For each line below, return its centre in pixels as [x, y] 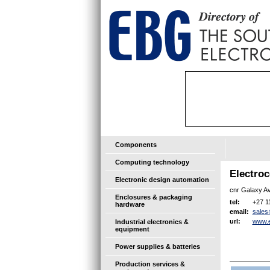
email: [241, 212]
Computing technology [152, 162]
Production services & [150, 264]
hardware [130, 204]
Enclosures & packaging [153, 197]
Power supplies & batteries [157, 246]
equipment [132, 229]
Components [136, 145]
